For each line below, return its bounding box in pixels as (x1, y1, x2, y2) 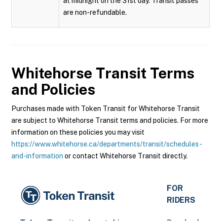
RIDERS (167, 195, 195, 205)
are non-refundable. (63, 8, 127, 16)
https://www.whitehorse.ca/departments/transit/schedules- (11, 140, 202, 148)
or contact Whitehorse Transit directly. (63, 152, 187, 160)
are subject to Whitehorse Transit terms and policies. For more (11, 116, 208, 124)
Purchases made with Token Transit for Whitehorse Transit (11, 105, 200, 112)
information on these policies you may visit (11, 128, 145, 136)
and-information (11, 152, 63, 160)
